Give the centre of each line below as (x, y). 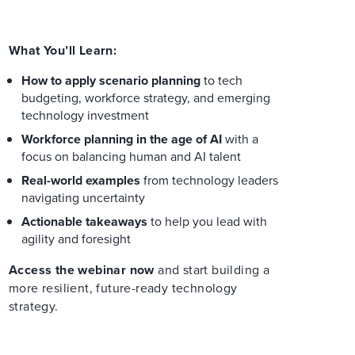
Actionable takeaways (84, 221)
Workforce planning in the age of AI (122, 139)
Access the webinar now (82, 270)
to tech (221, 80)
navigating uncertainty (83, 198)
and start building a (212, 270)
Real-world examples (81, 180)
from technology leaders (209, 180)
